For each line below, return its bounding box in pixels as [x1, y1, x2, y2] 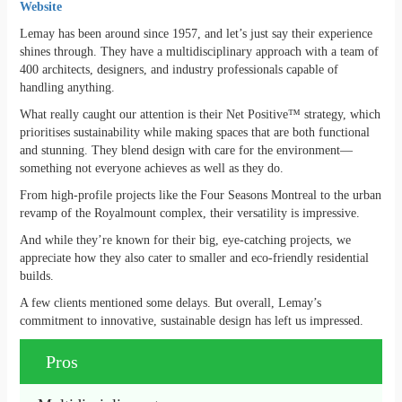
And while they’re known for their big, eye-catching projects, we [19, 233, 351, 248]
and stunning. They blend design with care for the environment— [19, 144, 353, 158]
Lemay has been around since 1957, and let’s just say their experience [19, 27, 372, 41]
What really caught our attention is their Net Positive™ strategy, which [19, 108, 380, 122]
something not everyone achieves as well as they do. [19, 162, 287, 176]
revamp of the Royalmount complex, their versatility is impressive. [19, 206, 360, 221]
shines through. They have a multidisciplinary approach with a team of [19, 45, 379, 59]
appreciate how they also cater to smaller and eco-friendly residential [19, 251, 369, 266]
